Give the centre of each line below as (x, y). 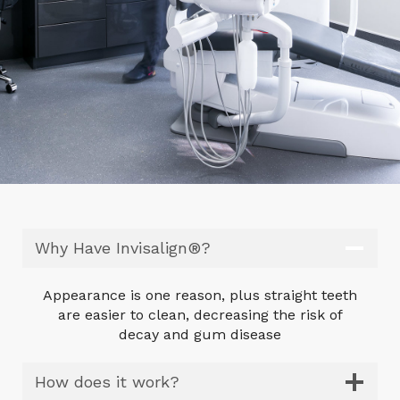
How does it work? (107, 381)
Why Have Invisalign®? (123, 247)
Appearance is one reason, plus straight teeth (200, 295)
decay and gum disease (200, 334)
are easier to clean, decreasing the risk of (200, 314)
